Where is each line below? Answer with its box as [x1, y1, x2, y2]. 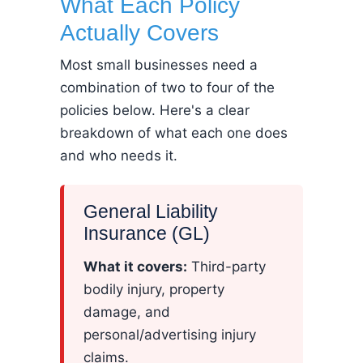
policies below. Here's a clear [60, 102, 250, 118]
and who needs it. [60, 147, 177, 164]
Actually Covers [60, 19, 219, 45]
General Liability [83, 201, 218, 222]
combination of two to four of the [60, 79, 275, 96]
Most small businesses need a [60, 57, 258, 73]
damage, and [83, 304, 170, 320]
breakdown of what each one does [60, 125, 288, 141]
